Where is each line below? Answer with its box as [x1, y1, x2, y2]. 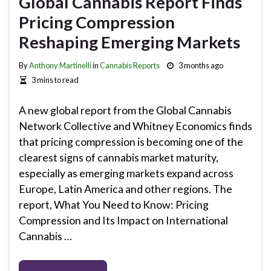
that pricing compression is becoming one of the [19, 134, 243, 148]
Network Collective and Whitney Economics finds [19, 119, 252, 132]
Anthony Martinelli [29, 60, 91, 70]
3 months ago [178, 60, 223, 70]
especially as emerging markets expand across [19, 166, 233, 180]
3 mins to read [31, 74, 79, 85]
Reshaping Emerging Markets [19, 31, 240, 52]
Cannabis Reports [100, 60, 160, 70]
